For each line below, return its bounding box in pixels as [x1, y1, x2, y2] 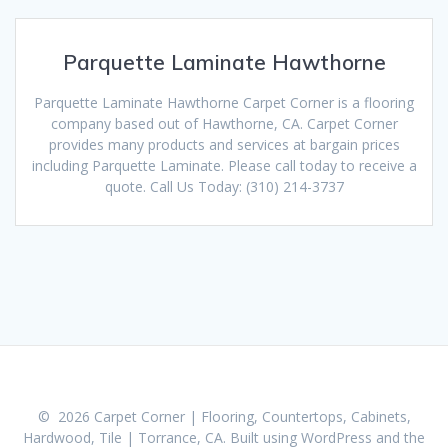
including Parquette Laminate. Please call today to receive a [31, 155, 417, 175]
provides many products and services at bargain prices [48, 134, 400, 154]
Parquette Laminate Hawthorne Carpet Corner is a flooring [34, 92, 414, 112]
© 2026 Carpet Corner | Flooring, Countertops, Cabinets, [37, 407, 411, 426]
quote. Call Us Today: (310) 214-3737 [104, 176, 344, 196]
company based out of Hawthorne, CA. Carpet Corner [50, 113, 398, 133]
